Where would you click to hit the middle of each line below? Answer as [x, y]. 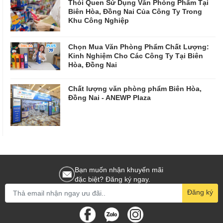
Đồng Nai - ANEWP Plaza [110, 97]
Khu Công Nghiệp [99, 20]
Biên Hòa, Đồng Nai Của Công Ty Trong [135, 11]
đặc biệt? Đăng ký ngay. [112, 179]
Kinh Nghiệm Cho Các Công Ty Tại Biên [136, 55]
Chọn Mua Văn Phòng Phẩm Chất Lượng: [139, 46]
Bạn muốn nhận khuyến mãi [119, 169]
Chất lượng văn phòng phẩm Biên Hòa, [135, 88]
